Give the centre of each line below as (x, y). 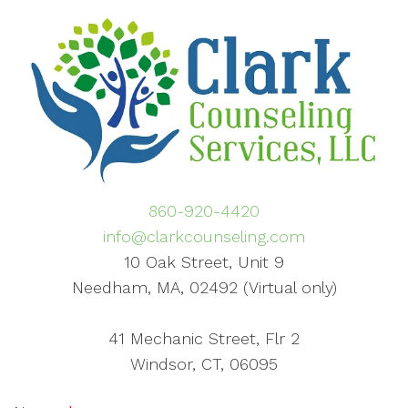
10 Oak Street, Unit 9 (204, 262)
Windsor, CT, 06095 (204, 364)
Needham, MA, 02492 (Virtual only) (204, 288)
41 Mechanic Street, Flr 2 (204, 339)
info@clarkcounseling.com (204, 237)
